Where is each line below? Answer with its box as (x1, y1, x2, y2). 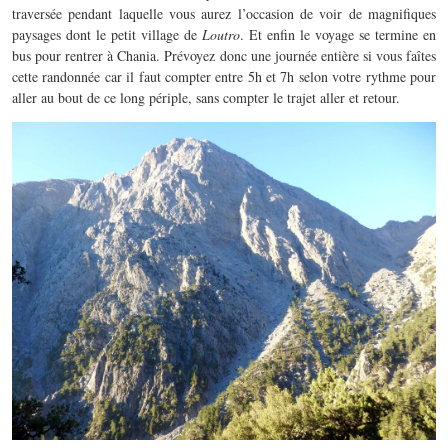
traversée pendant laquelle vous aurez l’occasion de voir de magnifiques (12, 3, 436, 23)
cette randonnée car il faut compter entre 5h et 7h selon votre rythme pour (12, 66, 436, 86)
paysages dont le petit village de (12, 24, 202, 44)
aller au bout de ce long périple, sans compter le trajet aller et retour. (12, 87, 400, 107)
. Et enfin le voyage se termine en (240, 24, 436, 44)
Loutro (202, 24, 240, 44)
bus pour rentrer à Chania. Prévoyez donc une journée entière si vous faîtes (12, 45, 436, 65)
